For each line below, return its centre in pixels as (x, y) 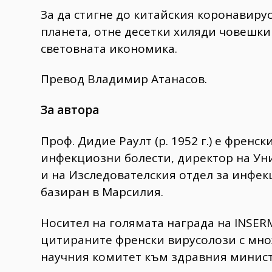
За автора (70, 110)
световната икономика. (109, 48)
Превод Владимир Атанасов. (124, 79)
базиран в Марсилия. (102, 192)
